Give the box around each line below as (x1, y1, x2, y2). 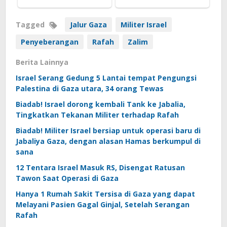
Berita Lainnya (16, 57, 68, 67)
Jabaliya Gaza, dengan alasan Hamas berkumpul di (16, 136, 201, 146)
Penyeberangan (21, 36, 79, 47)
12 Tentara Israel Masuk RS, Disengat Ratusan (16, 162, 185, 172)
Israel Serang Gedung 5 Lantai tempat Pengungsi (16, 72, 197, 83)
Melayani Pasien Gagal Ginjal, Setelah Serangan (16, 199, 190, 209)
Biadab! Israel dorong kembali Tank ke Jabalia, (16, 99, 185, 109)
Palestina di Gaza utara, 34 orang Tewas (16, 83, 164, 93)
